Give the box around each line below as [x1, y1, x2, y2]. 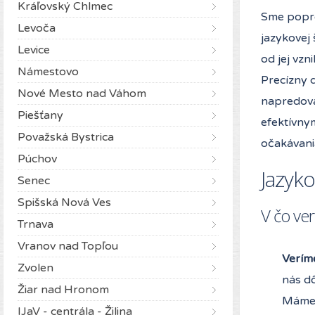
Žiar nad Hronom [18, 282, 109, 297]
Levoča [18, 20, 56, 35]
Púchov [18, 151, 57, 166]
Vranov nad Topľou [18, 238, 118, 253]
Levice [18, 42, 50, 57]
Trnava [18, 217, 53, 231]
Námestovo [18, 64, 79, 79]
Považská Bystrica [18, 129, 114, 144]
